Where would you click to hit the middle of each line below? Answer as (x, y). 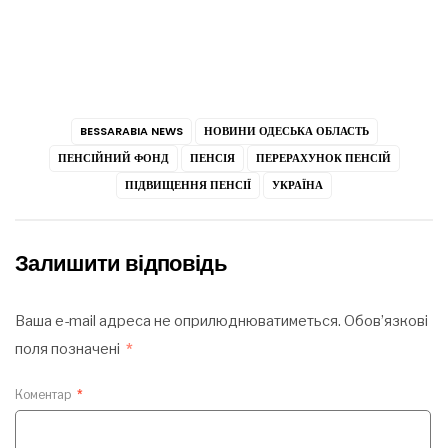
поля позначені (69, 349)
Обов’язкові (386, 321)
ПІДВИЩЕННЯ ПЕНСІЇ (188, 185)
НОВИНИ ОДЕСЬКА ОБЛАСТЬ (286, 131)
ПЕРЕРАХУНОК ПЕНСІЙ (323, 158)
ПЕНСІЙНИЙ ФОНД (113, 158)
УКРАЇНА (297, 185)
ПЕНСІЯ (212, 158)
